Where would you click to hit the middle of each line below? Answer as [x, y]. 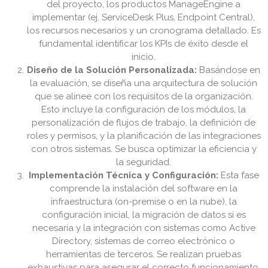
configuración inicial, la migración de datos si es [144, 215]
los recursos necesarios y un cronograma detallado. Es [144, 31]
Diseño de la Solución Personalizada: [112, 70]
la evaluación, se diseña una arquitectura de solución [144, 83]
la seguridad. [144, 162]
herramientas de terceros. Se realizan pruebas [144, 255]
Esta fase [238, 176]
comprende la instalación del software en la [144, 189]
